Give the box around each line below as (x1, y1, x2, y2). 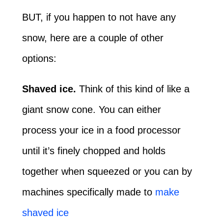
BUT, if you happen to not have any (22, 12, 176, 23)
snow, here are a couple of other (22, 32, 164, 44)
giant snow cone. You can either (22, 104, 161, 115)
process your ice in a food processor (22, 125, 181, 136)
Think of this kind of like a (76, 83, 190, 95)
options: (22, 53, 56, 64)
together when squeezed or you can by (22, 166, 192, 177)
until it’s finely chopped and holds (22, 145, 165, 157)
